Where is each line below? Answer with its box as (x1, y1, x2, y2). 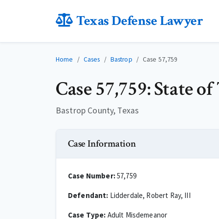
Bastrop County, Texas (56, 105, 139, 116)
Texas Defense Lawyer (76, 12, 203, 30)
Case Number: (68, 171, 115, 180)
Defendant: (68, 191, 109, 200)
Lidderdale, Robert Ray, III (108, 191, 191, 200)
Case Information (68, 137, 136, 150)
